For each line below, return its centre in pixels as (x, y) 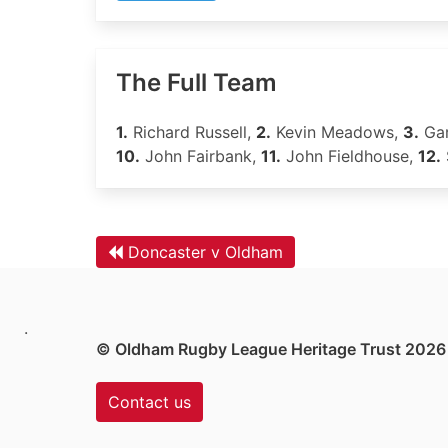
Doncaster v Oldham (205, 252)
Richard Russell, (192, 132)
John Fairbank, (200, 156)
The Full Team (196, 82)
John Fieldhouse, (349, 156)
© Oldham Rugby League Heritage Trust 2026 (271, 349)
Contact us (149, 402)
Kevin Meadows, (337, 132)
